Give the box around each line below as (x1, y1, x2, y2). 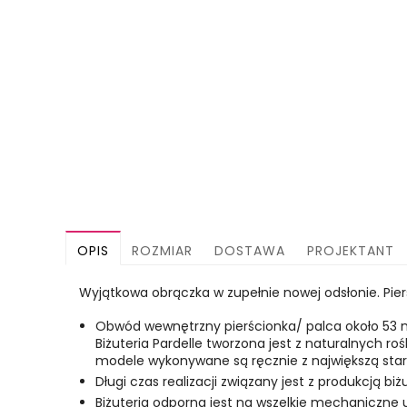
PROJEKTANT (307, 242, 394, 260)
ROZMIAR (132, 242, 193, 260)
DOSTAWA (214, 242, 285, 260)
